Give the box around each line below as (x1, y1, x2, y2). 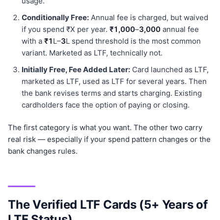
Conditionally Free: (22, 13, 89, 23)
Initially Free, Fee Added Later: (22, 65, 130, 75)
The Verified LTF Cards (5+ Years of (8, 197, 208, 212)
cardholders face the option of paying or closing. (22, 100, 190, 110)
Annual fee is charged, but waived (89, 13, 208, 23)
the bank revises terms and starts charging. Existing (22, 88, 202, 98)
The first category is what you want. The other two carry (8, 123, 202, 133)
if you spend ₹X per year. (22, 25, 110, 34)
